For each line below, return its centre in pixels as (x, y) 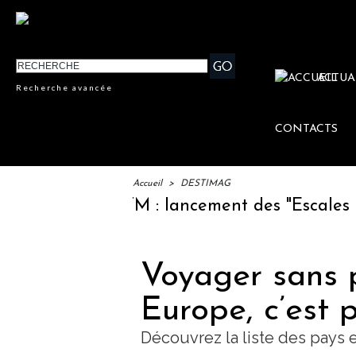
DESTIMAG (205, 184)
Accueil (147, 184)
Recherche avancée (65, 88)
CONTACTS (307, 130)
